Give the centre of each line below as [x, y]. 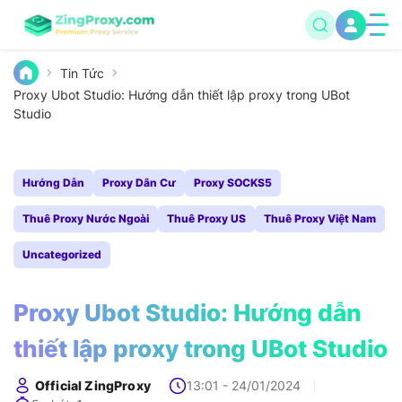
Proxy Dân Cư [139, 183]
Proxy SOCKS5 [233, 183]
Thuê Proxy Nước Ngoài [86, 218]
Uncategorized [62, 254]
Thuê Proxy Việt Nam [320, 218]
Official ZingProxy [93, 385]
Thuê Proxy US [206, 218]
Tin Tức [82, 73]
